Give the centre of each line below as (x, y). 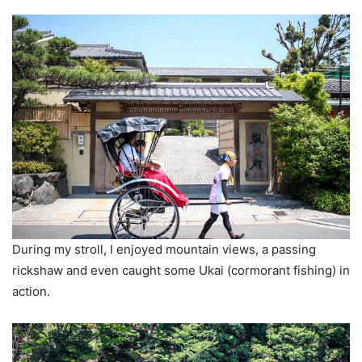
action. (31, 292)
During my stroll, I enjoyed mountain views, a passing (164, 250)
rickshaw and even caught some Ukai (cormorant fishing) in (181, 271)
